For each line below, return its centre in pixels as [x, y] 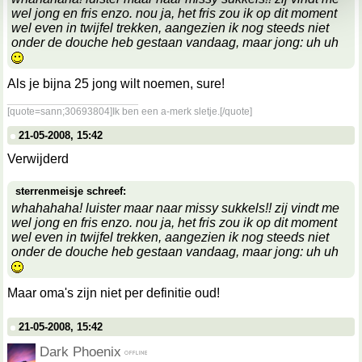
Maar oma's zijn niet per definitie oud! [114, 293]
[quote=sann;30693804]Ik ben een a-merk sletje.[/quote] [130, 112]
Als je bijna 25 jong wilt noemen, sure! [116, 84]
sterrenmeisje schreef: [71, 191]
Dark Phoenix [80, 351]
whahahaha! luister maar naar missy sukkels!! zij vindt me [175, 208]
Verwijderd [38, 159]
